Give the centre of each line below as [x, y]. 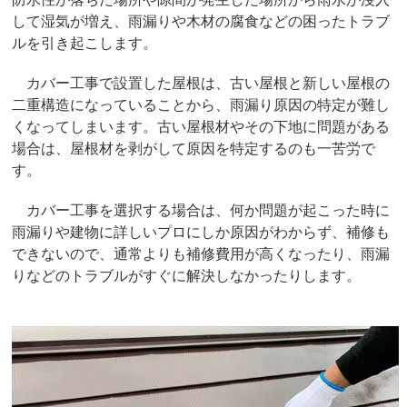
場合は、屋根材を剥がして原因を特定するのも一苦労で [194, 147]
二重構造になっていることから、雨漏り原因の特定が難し [201, 104]
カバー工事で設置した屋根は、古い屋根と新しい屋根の [201, 82]
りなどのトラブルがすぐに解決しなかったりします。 [187, 274]
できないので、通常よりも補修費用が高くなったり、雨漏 [201, 253]
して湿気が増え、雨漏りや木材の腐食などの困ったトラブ [201, 20]
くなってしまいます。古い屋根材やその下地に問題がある [201, 125]
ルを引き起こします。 [85, 42]
